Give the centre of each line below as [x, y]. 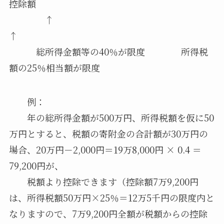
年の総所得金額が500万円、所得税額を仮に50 [111, 118]
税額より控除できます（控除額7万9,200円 [103, 182]
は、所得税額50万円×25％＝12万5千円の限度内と [111, 198]
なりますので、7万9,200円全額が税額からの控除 [108, 214]
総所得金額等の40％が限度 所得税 [108, 52]
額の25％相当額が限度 [54, 68]
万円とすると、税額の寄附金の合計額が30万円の [108, 134]
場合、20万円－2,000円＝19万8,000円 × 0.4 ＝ [105, 150]
